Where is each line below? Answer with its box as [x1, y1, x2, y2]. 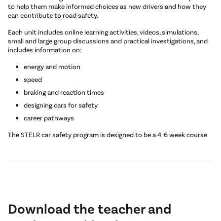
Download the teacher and [8, 200, 171, 217]
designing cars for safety [24, 101, 98, 110]
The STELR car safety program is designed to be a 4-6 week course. [8, 130, 209, 139]
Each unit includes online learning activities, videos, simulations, [8, 28, 198, 37]
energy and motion [24, 62, 80, 71]
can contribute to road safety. [8, 11, 98, 20]
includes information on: [8, 45, 81, 54]
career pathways [24, 113, 74, 122]
